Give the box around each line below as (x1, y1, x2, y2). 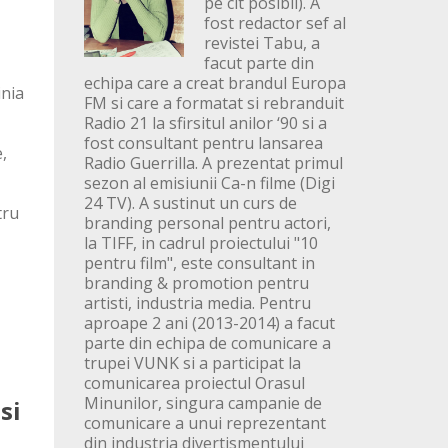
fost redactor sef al (203, 12, 346, 35)
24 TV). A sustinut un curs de (83, 192, 297, 215)
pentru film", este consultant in (83, 252, 315, 275)
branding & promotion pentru (83, 272, 309, 295)
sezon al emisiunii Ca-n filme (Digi (83, 172, 335, 195)
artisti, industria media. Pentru (83, 292, 311, 315)
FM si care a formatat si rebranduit (83, 92, 344, 115)
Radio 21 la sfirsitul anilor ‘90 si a (83, 112, 327, 135)
